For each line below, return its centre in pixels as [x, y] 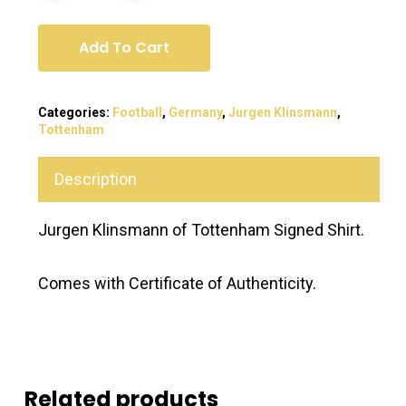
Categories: [75, 112]
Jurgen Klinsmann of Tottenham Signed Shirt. [201, 229]
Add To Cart [124, 47]
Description [95, 179]
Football [137, 112]
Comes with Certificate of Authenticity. [177, 283]
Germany [195, 112]
